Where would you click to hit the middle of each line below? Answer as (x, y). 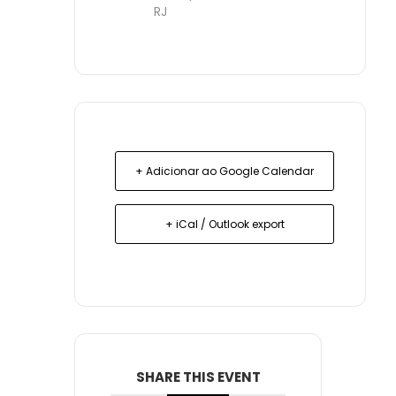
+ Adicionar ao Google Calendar (225, 171)
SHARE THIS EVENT (198, 377)
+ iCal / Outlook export (225, 224)
